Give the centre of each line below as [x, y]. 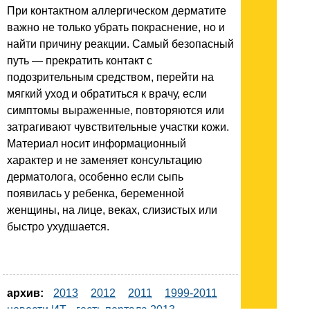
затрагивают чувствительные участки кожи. [118, 127]
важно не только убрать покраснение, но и [116, 28]
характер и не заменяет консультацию [104, 161]
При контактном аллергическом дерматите [117, 11]
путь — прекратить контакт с [80, 61]
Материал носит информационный [97, 144]
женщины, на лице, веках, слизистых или [112, 210]
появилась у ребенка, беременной [95, 194]
